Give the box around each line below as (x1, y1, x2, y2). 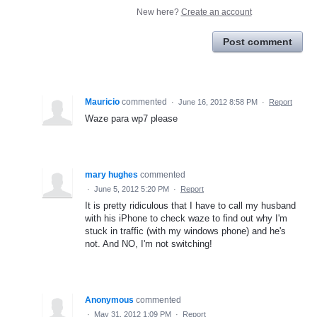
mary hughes (85, 169, 138, 180)
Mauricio (85, 96, 120, 107)
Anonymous (85, 294, 134, 305)
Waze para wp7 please (85, 113, 178, 124)
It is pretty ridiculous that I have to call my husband (85, 200, 296, 211)
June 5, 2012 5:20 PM (94, 184, 169, 193)
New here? (136, 6, 181, 17)
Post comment (223, 35, 292, 47)
